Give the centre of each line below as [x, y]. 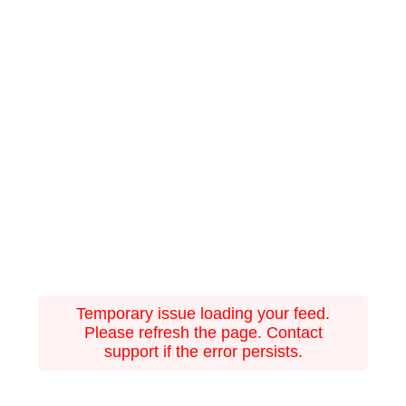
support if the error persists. [203, 352]
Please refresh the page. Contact [203, 333]
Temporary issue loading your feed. [203, 314]
